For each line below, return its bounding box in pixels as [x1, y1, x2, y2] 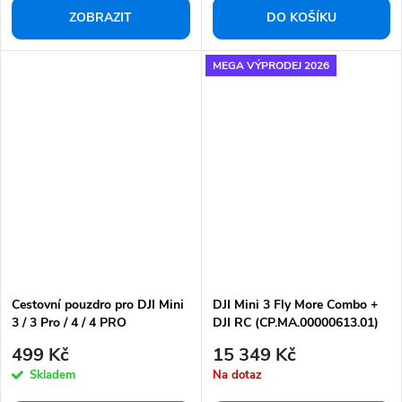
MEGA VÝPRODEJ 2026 [212, 57, 329, 73]
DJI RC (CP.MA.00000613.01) [212, 313, 379, 331]
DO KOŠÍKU [266, 9, 336, 27]
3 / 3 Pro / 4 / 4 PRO [12, 313, 127, 331]
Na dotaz [212, 367, 262, 384]
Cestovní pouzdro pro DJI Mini [12, 295, 184, 313]
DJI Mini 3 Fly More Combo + [212, 295, 378, 313]
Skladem [30, 367, 75, 384]
